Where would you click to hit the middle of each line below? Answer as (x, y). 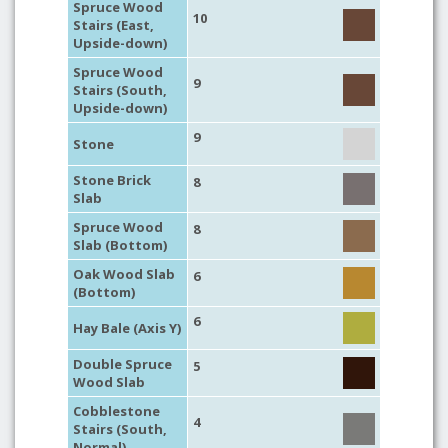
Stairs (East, (113, 25)
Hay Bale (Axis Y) (127, 328)
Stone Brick (112, 180)
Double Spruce (122, 364)
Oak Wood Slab (124, 274)
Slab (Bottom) (120, 245)
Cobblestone (116, 411)
